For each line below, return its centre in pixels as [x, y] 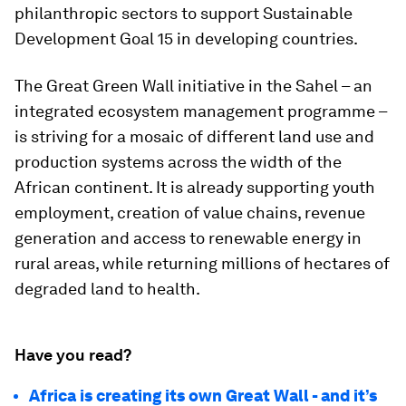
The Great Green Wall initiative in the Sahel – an [193, 85]
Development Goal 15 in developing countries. [186, 38]
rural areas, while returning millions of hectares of [202, 263]
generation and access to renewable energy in [188, 237]
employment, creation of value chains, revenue [190, 212]
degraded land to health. [107, 288]
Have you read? [73, 354]
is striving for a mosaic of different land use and [194, 136]
